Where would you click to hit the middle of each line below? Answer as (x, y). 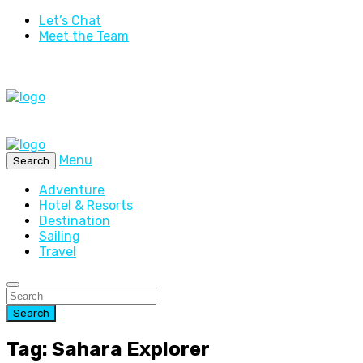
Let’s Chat (70, 21)
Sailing (60, 236)
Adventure (72, 190)
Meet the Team (84, 36)
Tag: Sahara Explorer (108, 349)
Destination (75, 221)
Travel (58, 252)
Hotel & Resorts (86, 205)
